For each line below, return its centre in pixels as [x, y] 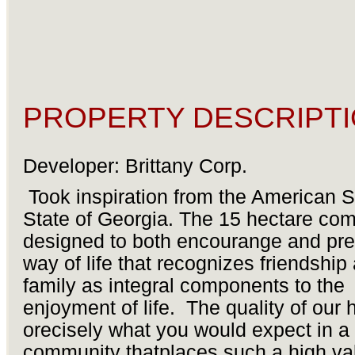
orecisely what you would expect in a [186, 330]
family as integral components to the [183, 286]
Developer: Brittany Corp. [135, 166]
